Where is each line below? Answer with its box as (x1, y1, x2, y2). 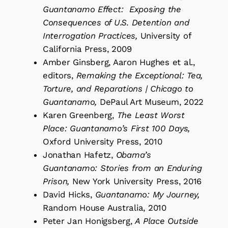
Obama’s (116, 149, 151, 160)
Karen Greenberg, (42, 109, 117, 120)
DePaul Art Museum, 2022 (99, 96, 204, 107)
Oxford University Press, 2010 (42, 136, 162, 147)
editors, (42, 70, 76, 80)
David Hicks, (42, 189, 95, 199)
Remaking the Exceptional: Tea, (76, 70, 203, 80)
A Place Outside (135, 215, 198, 226)
